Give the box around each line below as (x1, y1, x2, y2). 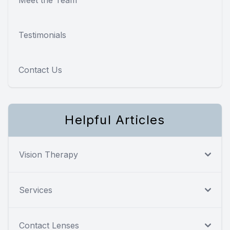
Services (19, 184, 52, 195)
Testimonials (18, 29, 66, 40)
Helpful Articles (65, 112, 165, 127)
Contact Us (18, 64, 62, 75)
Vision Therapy (19, 149, 78, 160)
